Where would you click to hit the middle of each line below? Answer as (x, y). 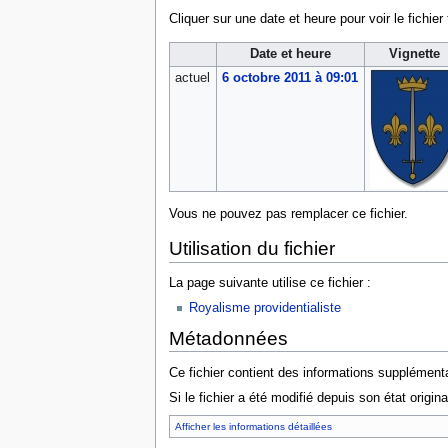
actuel (192, 77)
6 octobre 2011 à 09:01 (289, 77)
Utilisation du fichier (251, 249)
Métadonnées (228, 339)
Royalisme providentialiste (264, 308)
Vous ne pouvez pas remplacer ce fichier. (288, 213)
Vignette (415, 53)
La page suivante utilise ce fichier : (269, 283)
